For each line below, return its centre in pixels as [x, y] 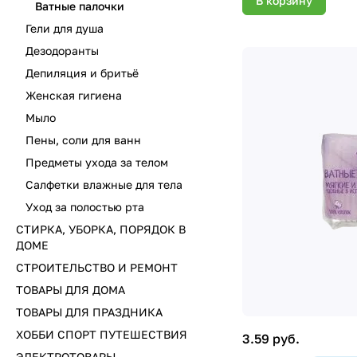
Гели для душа [65, 28]
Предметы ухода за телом [97, 162]
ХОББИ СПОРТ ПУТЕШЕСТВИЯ [102, 334]
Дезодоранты [62, 51]
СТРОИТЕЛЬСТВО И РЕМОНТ [97, 267]
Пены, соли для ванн [83, 140]
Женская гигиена [74, 95]
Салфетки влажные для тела [104, 184]
